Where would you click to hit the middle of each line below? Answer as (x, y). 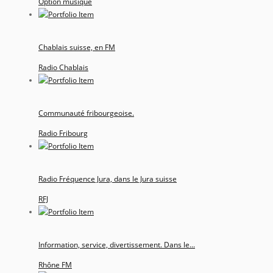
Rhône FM (55, 264)
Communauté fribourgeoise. (86, 113)
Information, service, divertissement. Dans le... (117, 244)
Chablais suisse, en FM (77, 47)
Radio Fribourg (63, 133)
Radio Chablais (63, 67)
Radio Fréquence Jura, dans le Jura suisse (108, 179)
